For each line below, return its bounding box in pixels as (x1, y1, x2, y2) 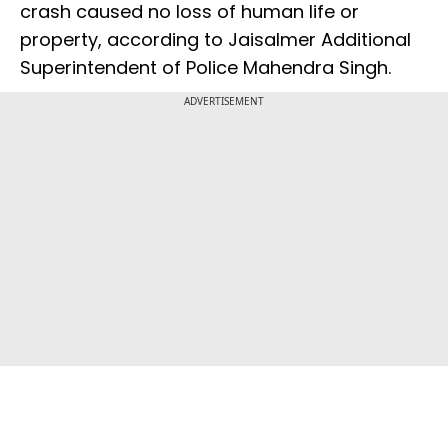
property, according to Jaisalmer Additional (20, 27, 411, 53)
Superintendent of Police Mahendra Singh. (20, 55, 391, 81)
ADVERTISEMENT (184, 94, 264, 109)
